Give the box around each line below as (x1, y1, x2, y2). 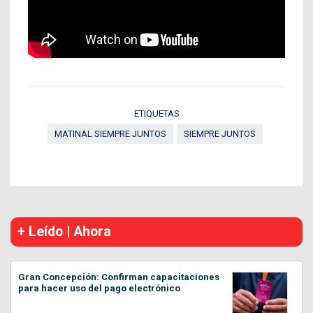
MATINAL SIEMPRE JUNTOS (54, 128, 166, 139)
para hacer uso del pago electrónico (18, 282, 180, 293)
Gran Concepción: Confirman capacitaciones (18, 271, 219, 282)
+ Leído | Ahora (17, 223, 111, 240)
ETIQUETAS (133, 108, 180, 119)
